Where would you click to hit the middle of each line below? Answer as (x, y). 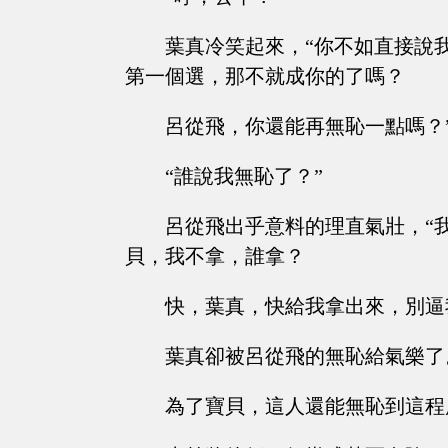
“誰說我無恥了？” (244, 176)
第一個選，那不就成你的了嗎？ (265, 76)
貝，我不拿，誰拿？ (215, 256)
